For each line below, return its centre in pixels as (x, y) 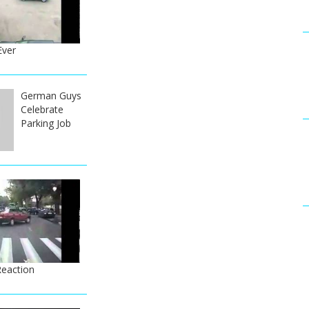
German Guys (51, 95)
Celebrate (42, 109)
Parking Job (46, 123)
